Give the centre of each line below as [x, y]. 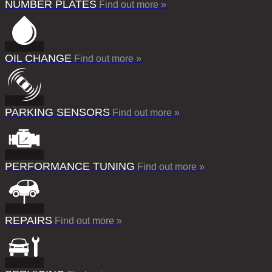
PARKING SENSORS [57, 112]
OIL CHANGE [38, 58]
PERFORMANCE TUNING [70, 166]
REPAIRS [29, 220]
